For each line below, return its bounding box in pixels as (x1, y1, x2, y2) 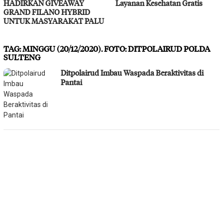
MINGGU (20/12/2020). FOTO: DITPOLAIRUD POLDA (22, 43, 210, 54)
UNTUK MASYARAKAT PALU (3, 15, 104, 26)
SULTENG (3, 51, 40, 62)
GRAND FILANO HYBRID (3, 6, 90, 17)
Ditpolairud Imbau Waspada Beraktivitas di (61, 67, 204, 78)
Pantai (61, 77, 82, 87)
